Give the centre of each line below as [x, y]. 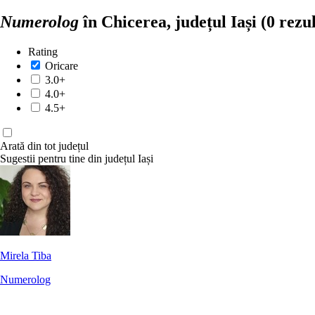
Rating [43, 51]
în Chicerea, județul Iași [170, 21]
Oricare [62, 65]
